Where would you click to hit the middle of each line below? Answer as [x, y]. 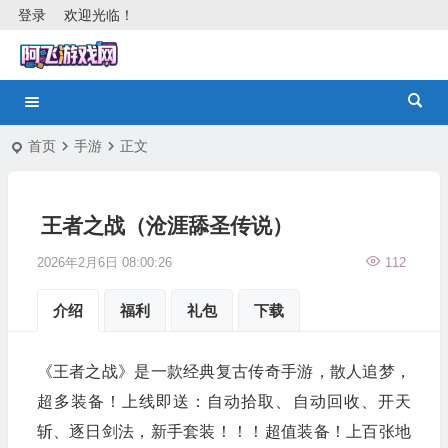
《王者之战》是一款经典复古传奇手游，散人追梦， [223, 371]
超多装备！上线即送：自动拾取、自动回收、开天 [223, 401]
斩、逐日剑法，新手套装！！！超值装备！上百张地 [223, 431]
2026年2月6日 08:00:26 [104, 262]
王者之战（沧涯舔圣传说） [166, 225]
